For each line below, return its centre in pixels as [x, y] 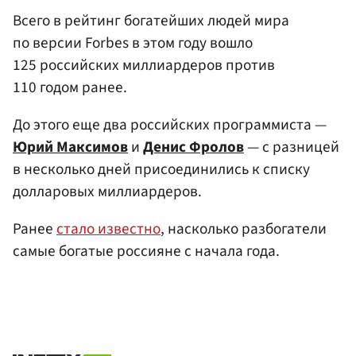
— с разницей [292, 147]
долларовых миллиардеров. [107, 192]
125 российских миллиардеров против [144, 65]
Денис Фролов [193, 147]
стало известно [108, 229]
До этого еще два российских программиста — [170, 125]
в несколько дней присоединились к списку [161, 170]
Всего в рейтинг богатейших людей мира [151, 20]
